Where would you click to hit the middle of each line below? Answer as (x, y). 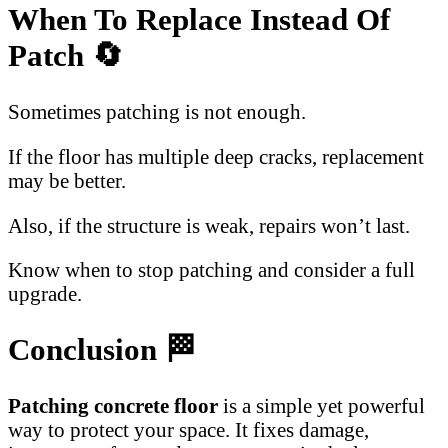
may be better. (67, 180)
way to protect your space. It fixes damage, (188, 430)
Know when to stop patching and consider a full (211, 270)
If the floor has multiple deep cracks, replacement (216, 156)
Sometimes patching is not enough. (157, 111)
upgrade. (45, 294)
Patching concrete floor (113, 406)
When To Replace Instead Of (199, 20)
